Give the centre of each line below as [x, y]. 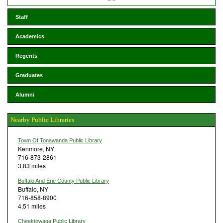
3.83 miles [32, 165]
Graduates [29, 75]
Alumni [25, 94]
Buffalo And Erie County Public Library [63, 180]
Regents [26, 56]
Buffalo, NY [33, 189]
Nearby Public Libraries [42, 119]
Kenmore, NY [36, 148]
